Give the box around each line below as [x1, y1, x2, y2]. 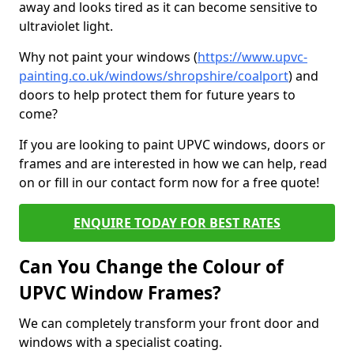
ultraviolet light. [19, 17, 113, 35]
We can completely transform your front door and [19, 314, 319, 332]
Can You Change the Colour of [19, 254, 284, 279]
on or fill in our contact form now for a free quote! [19, 174, 319, 191]
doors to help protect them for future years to [19, 86, 296, 104]
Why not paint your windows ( [19, 48, 198, 66]
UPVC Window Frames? [19, 281, 221, 305]
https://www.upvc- [198, 48, 307, 66]
